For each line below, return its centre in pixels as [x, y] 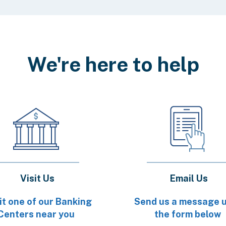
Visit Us [37, 178]
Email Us [189, 178]
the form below [187, 214]
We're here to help [113, 64]
